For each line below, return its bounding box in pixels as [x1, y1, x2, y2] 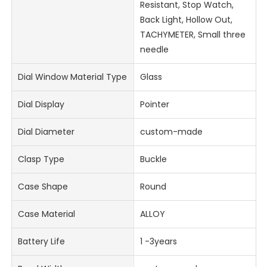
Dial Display [18, 98, 65, 111]
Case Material [18, 208, 76, 221]
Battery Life [18, 235, 66, 248]
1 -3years [139, 235, 177, 248]
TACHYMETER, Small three [139, 29, 246, 41]
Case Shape [18, 181, 69, 193]
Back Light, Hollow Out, [139, 14, 232, 26]
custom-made [139, 126, 203, 138]
